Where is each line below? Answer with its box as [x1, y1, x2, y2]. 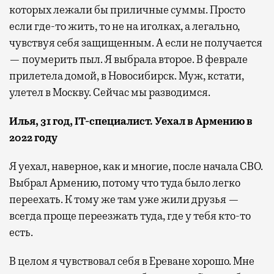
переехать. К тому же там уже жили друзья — [9, 192, 239, 206]
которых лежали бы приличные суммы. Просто [9, 2, 245, 17]
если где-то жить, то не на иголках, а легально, [9, 19, 240, 33]
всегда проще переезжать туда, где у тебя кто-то [9, 209, 251, 223]
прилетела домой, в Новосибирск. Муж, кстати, [9, 68, 244, 83]
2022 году [9, 130, 57, 144]
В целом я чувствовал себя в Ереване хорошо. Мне [9, 254, 254, 268]
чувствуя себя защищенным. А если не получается [9, 35, 262, 50]
